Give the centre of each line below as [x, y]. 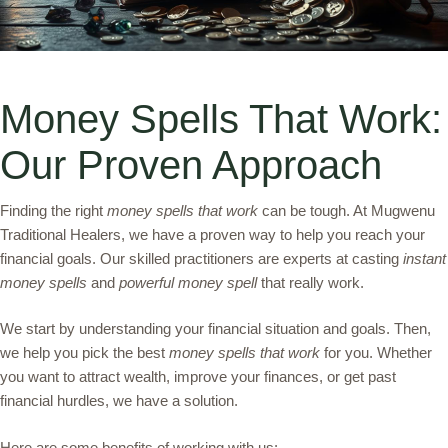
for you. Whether [376, 353]
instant [424, 258]
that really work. [310, 282]
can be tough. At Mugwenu [346, 210]
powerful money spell [188, 282]
